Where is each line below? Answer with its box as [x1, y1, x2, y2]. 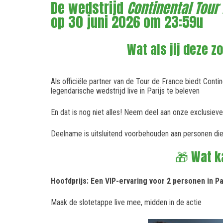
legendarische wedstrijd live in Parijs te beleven [51, 86, 200, 96]
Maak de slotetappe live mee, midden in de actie [51, 197, 202, 207]
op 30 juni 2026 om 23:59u [51, 11, 203, 32]
